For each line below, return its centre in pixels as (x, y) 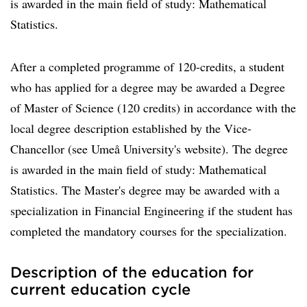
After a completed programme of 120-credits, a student (147, 66)
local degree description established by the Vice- (131, 128)
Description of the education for (132, 272)
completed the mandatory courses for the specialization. (149, 231)
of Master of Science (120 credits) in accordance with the (153, 108)
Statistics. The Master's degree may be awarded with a (145, 190)
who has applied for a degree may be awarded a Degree (148, 87)
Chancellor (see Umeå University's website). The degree (149, 149)
